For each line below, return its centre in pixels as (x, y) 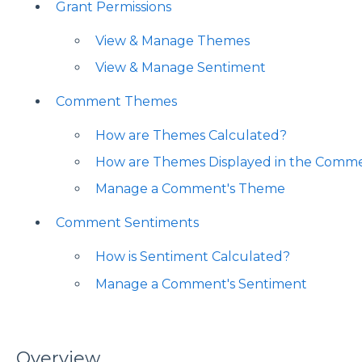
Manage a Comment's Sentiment (201, 284)
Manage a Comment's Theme (190, 189)
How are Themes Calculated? (191, 135)
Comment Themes (116, 101)
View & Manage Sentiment (180, 67)
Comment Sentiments (127, 223)
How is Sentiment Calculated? (192, 257)
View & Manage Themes (172, 40)
